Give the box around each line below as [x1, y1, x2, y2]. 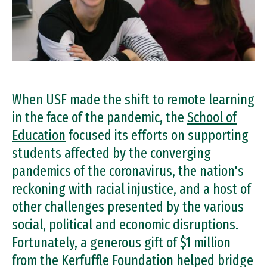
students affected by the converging [12, 145, 211, 162]
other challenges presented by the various [12, 198, 244, 215]
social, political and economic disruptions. [12, 216, 238, 233]
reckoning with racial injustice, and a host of [12, 181, 251, 197]
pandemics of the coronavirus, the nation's [12, 163, 244, 179]
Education [12, 127, 66, 144]
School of [187, 109, 237, 126]
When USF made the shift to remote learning [12, 91, 254, 108]
